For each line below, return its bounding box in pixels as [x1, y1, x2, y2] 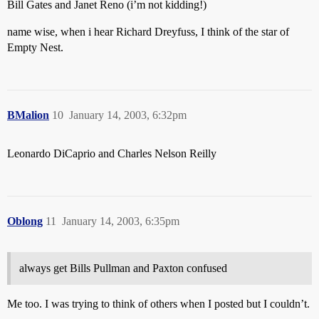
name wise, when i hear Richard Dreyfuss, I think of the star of [7, 26, 289, 38]
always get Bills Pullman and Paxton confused [19, 262, 227, 274]
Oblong [7, 215, 43, 227]
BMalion [7, 109, 49, 121]
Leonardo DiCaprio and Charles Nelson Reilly [7, 147, 216, 159]
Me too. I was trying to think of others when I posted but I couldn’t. [7, 298, 310, 310]
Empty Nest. [7, 41, 63, 53]
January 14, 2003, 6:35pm [62, 215, 179, 227]
